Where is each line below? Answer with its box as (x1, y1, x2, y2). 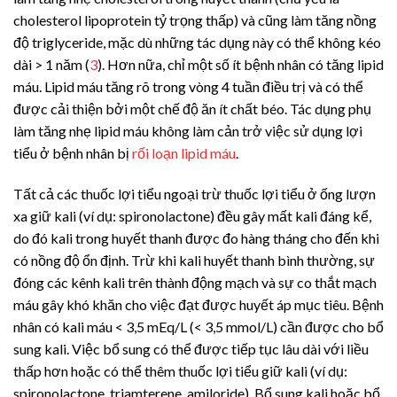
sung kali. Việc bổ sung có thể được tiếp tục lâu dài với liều (13, 339, 369, 357)
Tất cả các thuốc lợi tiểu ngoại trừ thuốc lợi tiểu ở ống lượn (13, 184, 376, 202)
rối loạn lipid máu (132, 144, 236, 161)
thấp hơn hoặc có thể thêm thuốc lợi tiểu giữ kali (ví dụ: (13, 362, 347, 379)
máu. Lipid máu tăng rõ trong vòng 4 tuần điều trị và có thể (13, 77, 363, 95)
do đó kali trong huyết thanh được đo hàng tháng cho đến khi (13, 229, 379, 246)
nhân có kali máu (13, 317, 115, 335)
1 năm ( (43, 55, 90, 73)
